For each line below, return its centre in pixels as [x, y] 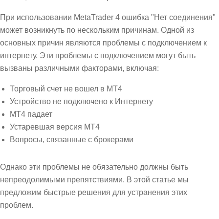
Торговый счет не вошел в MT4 [66, 89]
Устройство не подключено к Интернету [81, 102]
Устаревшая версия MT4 [55, 127]
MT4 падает [31, 114]
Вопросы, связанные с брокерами [72, 140]
